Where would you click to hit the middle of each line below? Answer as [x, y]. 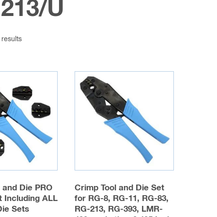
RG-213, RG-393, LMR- [119, 209]
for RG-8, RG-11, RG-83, [122, 199]
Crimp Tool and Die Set [120, 188]
